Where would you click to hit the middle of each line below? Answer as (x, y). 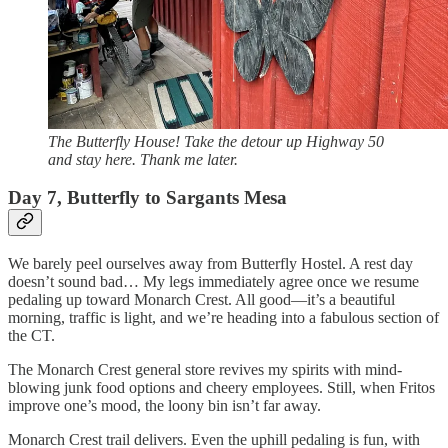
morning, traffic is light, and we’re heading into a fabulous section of (223, 317)
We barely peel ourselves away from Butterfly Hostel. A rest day (210, 263)
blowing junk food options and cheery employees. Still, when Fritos (221, 387)
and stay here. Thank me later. (143, 159)
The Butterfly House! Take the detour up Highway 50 (216, 141)
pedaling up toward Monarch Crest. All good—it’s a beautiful (201, 299)
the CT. (33, 335)
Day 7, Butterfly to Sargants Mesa (147, 198)
